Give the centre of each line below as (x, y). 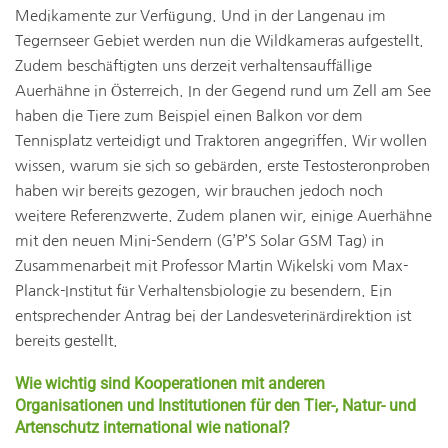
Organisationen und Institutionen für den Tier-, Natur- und (215, 405)
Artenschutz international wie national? (154, 427)
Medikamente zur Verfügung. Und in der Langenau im (200, 15)
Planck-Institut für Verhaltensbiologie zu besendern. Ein (203, 290)
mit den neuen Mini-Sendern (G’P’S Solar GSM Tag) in (199, 240)
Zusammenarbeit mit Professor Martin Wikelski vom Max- (211, 265)
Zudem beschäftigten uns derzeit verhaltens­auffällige (193, 65)
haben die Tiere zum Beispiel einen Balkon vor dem (189, 115)
